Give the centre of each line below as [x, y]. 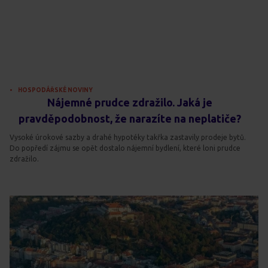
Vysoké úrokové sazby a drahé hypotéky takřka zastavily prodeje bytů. [128, 138]
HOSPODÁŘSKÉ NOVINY [55, 90]
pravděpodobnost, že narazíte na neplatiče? [130, 119]
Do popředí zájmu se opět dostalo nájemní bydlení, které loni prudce [125, 148]
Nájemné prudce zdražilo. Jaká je [130, 103]
